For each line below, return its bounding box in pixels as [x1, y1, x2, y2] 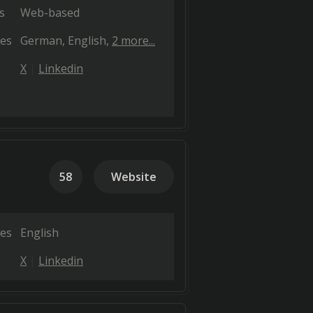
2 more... [112, 33, 155, 48]
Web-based [20, 5, 80, 20]
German [20, 33, 62, 48]
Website [111, 169, 156, 184]
